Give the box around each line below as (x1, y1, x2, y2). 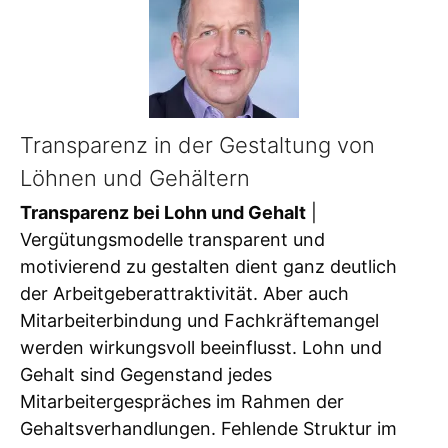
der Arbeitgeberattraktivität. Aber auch (20, 282, 349, 304)
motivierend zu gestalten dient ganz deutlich (20, 255, 397, 277)
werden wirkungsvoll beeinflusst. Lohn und (20, 336, 382, 358)
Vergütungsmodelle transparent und (20, 228, 325, 250)
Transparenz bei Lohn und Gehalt (20, 201, 306, 223)
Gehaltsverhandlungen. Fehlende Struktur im (20, 417, 397, 439)
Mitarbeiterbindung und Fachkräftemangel (20, 309, 379, 331)
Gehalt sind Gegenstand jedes (20, 363, 272, 385)
